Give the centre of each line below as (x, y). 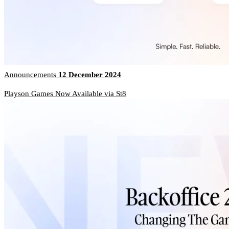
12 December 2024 (90, 75)
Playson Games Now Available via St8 (65, 94)
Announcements (31, 75)
